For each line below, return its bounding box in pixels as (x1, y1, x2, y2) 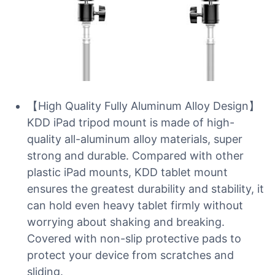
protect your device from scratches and (27, 249, 234, 261)
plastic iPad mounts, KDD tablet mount (27, 166, 228, 179)
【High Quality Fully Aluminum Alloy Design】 (27, 99, 260, 112)
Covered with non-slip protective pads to (27, 232, 241, 245)
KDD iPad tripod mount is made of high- (27, 116, 234, 129)
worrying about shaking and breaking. (27, 215, 225, 228)
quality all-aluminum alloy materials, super (27, 133, 242, 145)
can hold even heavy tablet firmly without (27, 199, 243, 212)
